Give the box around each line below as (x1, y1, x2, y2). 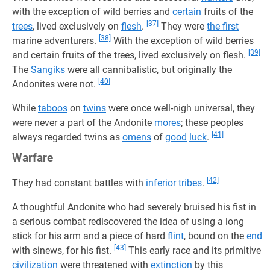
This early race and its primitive (126, 245, 261, 256)
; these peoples (181, 117, 243, 128)
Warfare (12, 151, 53, 165)
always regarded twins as (12, 131, 122, 143)
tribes (178, 177, 202, 189)
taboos (38, 102, 67, 114)
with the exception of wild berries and (12, 6, 172, 17)
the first (207, 20, 239, 32)
